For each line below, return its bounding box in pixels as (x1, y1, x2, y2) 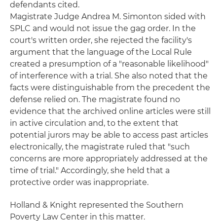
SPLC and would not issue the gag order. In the (10, 24, 196, 33)
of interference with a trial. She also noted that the (10, 71, 208, 80)
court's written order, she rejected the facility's (10, 36, 192, 45)
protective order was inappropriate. (10, 178, 148, 187)
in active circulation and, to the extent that (10, 118, 179, 128)
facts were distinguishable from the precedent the (10, 83, 210, 92)
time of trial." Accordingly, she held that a (10, 166, 170, 175)
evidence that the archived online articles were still (10, 107, 211, 116)
